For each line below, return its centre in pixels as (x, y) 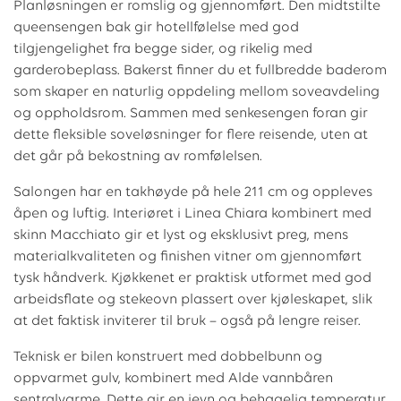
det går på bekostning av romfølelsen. (138, 157)
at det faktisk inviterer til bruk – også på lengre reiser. (187, 322)
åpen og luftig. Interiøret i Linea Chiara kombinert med (192, 214)
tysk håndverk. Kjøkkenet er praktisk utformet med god (192, 279)
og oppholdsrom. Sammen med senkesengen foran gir (191, 114)
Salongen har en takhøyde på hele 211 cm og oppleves (193, 193)
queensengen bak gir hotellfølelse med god (156, 28)
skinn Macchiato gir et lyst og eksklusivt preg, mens (181, 236)
